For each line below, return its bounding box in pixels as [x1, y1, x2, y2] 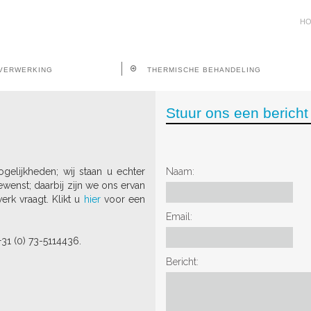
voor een [100, 194, 146, 205]
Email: [166, 211, 192, 222]
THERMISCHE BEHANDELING [147, 65, 261, 74]
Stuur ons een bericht [166, 105, 308, 121]
